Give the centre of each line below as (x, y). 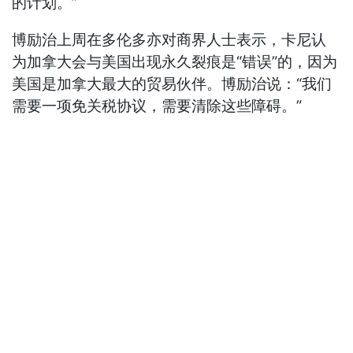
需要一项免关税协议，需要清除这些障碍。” (157, 106)
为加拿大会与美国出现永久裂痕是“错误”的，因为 (175, 61)
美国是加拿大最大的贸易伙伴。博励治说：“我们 (172, 84)
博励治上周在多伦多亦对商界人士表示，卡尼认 (169, 39)
